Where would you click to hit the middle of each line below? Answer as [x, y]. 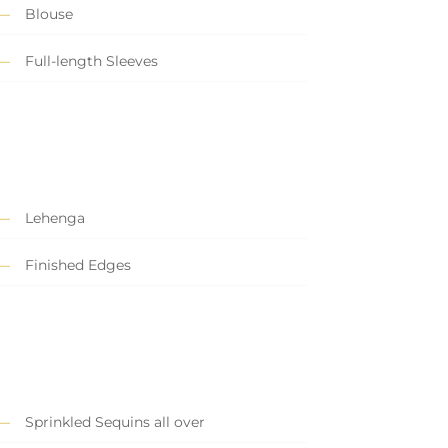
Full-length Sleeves [91, 61]
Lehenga [54, 218]
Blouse [48, 14]
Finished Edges [77, 265]
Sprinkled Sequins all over [114, 422]
